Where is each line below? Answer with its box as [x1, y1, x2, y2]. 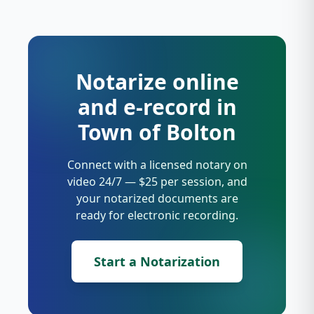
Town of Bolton [78, 118, 236, 146]
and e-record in [77, 93, 237, 121]
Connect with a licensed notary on [67, 157, 247, 172]
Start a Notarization [94, 253, 220, 270]
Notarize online [75, 67, 239, 96]
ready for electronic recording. [76, 207, 238, 223]
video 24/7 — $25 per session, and [67, 174, 247, 189]
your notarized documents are [76, 191, 238, 206]
